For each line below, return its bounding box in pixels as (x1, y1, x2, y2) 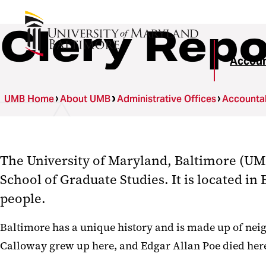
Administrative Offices (116, 93, 216, 105)
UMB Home (4, 93, 54, 105)
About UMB (60, 93, 111, 105)
